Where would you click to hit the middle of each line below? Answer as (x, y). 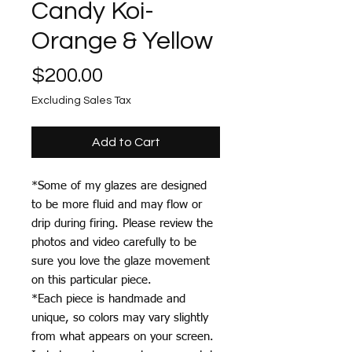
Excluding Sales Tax (81, 100)
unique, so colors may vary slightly (120, 317)
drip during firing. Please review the (122, 223)
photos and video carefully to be (114, 242)
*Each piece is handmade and (108, 299)
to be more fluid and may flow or (117, 204)
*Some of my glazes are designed (119, 185)
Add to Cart (126, 142)
